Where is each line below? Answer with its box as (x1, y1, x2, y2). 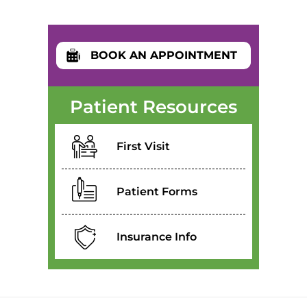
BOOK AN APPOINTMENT (90, 49, 237, 62)
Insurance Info (116, 230, 197, 243)
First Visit (116, 140, 170, 153)
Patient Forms (116, 185, 197, 198)
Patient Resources (70, 96, 237, 118)
